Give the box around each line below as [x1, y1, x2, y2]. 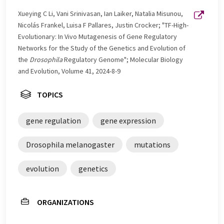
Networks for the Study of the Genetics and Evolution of [18, 43, 185, 52]
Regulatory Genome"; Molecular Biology [62, 54, 183, 64]
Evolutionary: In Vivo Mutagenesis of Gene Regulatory [18, 31, 177, 41]
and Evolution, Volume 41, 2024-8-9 [18, 66, 120, 75]
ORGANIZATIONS [37, 196, 94, 207]
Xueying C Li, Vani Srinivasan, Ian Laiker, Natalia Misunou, [18, 8, 183, 18]
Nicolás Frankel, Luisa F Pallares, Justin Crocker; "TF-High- [18, 20, 188, 29]
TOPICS [37, 89, 63, 99]
